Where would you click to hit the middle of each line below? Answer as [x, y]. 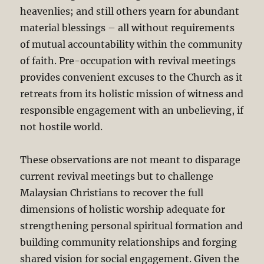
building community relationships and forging [129, 242]
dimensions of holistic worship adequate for [123, 209]
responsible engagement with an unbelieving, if [132, 110]
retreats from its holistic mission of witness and [132, 93]
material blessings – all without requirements [128, 27]
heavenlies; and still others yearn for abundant [130, 11]
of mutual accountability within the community [131, 44]
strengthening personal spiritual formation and [132, 225]
